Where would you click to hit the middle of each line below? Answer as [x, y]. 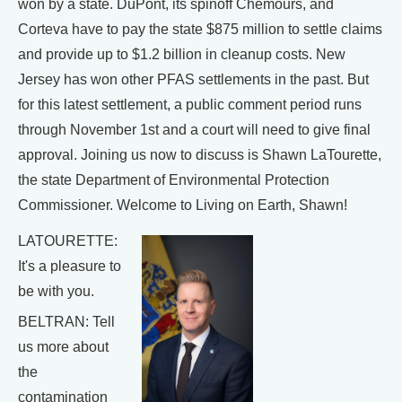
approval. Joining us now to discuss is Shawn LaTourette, [200, 155]
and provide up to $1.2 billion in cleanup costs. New [182, 55]
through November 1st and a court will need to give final [194, 130]
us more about [63, 347]
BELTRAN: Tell [66, 322]
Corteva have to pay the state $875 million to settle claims [200, 30]
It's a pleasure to [70, 267]
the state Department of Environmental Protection [174, 180]
